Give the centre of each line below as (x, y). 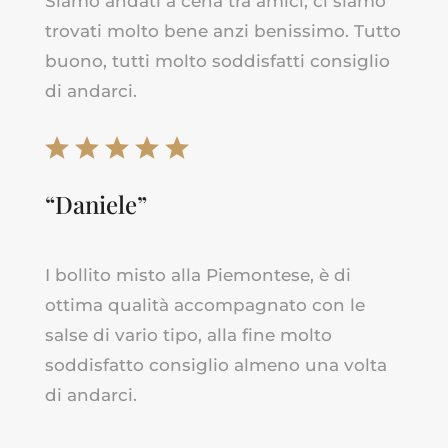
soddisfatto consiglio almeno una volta (215, 364)
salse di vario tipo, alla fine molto (188, 334)
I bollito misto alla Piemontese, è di (197, 274)
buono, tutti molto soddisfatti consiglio (217, 60)
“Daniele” (95, 203)
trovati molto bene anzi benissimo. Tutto (222, 30)
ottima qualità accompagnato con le (204, 304)
